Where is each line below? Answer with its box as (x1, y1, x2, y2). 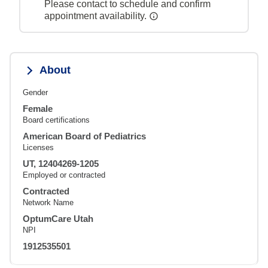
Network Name (23, 197, 74, 207)
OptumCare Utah (23, 213, 93, 224)
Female (23, 103, 53, 114)
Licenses (23, 142, 54, 152)
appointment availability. (44, 10, 149, 21)
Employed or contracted (23, 170, 105, 179)
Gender (23, 87, 48, 97)
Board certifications (23, 115, 90, 124)
